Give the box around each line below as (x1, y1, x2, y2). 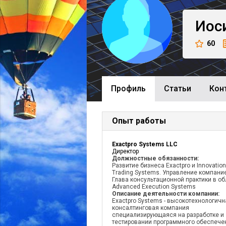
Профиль (111, 84, 146, 93)
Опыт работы (112, 116, 166, 126)
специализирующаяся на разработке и (112, 211, 224, 218)
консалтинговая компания (112, 204, 189, 211)
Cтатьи (164, 84, 191, 93)
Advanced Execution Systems (112, 183, 196, 190)
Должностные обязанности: (112, 155, 199, 162)
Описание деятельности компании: (112, 190, 219, 197)
